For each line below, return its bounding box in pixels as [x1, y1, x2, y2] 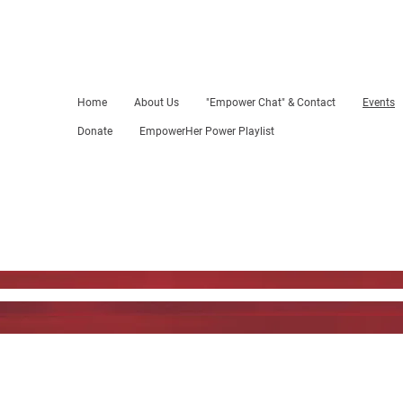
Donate [77, 125, 112, 138]
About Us [134, 96, 179, 109]
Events [363, 96, 395, 109]
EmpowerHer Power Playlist [139, 125, 274, 138]
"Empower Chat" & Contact [206, 96, 336, 109]
